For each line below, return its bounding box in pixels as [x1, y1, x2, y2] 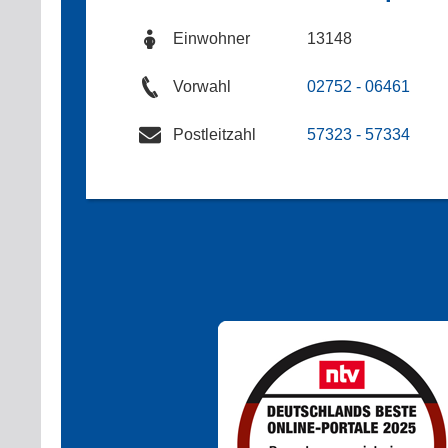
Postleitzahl [173, 126, 256, 144]
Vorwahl [173, 78, 231, 96]
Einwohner [173, 30, 250, 48]
